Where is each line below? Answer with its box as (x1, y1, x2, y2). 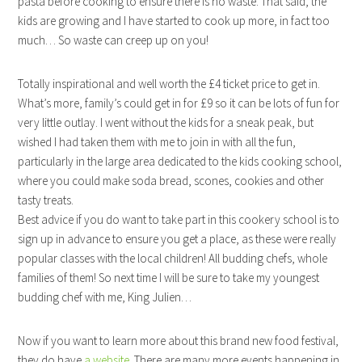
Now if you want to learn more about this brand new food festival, (18, 333, 339, 349)
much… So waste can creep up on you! (18, 32, 209, 48)
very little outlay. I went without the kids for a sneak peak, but (18, 115, 314, 131)
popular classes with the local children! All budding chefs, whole (18, 250, 328, 267)
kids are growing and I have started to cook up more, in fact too (18, 13, 330, 29)
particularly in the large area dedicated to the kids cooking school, (18, 154, 343, 170)
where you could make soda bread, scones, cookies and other (18, 173, 325, 189)
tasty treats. (18, 192, 74, 208)
